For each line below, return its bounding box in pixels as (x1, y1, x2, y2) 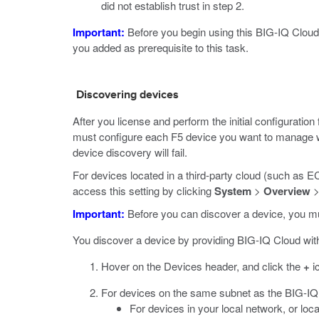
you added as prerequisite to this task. (73, 40, 249, 55)
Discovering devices (76, 90, 179, 101)
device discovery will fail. (73, 145, 187, 159)
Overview (263, 183, 310, 199)
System (214, 183, 251, 199)
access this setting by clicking (73, 183, 214, 198)
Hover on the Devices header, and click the (101, 258, 303, 273)
